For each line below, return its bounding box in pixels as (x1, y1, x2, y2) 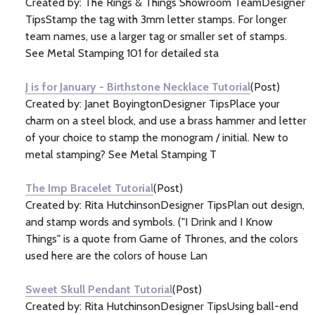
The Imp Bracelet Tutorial (25, 181, 153, 195)
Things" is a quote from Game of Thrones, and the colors (25, 231, 298, 245)
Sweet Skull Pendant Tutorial (25, 282, 172, 296)
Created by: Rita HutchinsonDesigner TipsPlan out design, (25, 198, 304, 212)
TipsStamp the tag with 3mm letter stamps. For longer (25, 12, 287, 26)
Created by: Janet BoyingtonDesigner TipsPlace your (25, 96, 280, 110)
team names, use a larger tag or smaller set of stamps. (25, 29, 287, 43)
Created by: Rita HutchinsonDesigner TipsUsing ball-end (25, 299, 298, 313)
